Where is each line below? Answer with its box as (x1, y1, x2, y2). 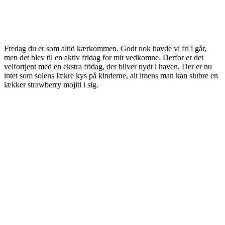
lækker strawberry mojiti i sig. (4, 80, 98, 89)
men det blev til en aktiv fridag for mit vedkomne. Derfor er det (4, 53, 203, 62)
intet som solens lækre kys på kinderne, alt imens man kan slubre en (4, 71, 218, 80)
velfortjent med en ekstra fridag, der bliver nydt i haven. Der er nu (4, 62, 212, 71)
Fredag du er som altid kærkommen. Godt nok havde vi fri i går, (4, 44, 206, 53)
